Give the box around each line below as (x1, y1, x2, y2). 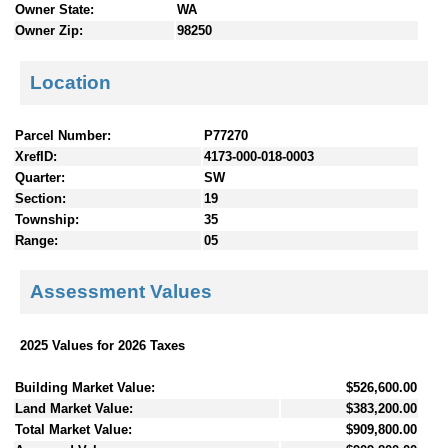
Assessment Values (30, 281, 212, 303)
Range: (15, 232, 58, 248)
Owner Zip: (15, 23, 83, 39)
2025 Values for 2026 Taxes (20, 337, 185, 353)
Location (30, 71, 111, 93)
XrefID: (15, 148, 57, 164)
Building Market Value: (15, 379, 155, 395)
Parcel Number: (15, 127, 111, 143)
